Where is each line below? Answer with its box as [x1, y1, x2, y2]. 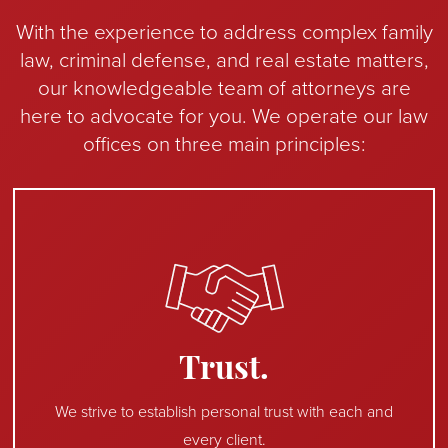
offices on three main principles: [82, 131, 366, 157]
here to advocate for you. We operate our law [20, 103, 428, 129]
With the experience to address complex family [15, 19, 433, 45]
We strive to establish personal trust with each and [55, 401, 393, 422]
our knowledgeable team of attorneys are [37, 75, 411, 101]
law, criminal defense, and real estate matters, [19, 47, 429, 73]
